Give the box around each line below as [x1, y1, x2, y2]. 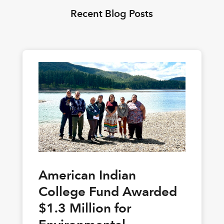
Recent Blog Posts [70, 7, 153, 20]
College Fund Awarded [38, 183, 177, 200]
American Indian [38, 167, 136, 183]
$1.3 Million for [38, 200, 131, 216]
